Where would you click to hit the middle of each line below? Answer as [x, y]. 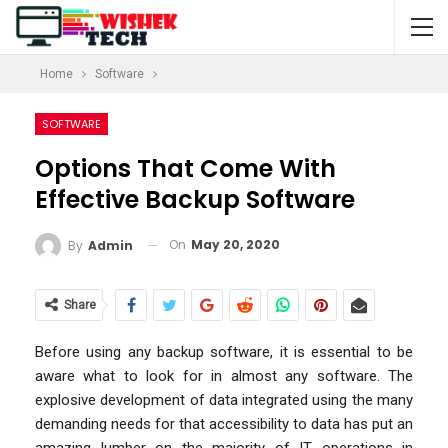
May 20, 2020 [235, 244]
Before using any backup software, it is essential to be [224, 351]
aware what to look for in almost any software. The [224, 375]
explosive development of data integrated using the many [224, 399]
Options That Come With [185, 168]
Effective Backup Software [195, 199]
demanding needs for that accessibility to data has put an [224, 423]
